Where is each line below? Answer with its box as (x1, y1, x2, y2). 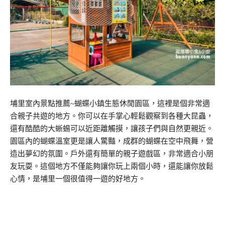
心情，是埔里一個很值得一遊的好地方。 (10, 174, 146, 183)
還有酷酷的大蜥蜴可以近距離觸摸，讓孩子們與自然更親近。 (10, 124, 213, 133)
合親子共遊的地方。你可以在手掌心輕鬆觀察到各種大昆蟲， (10, 111, 213, 120)
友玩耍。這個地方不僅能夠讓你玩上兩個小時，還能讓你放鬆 (10, 162, 213, 170)
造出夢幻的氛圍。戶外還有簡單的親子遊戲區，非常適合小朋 (10, 149, 213, 158)
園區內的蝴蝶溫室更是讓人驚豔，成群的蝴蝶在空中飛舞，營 (10, 137, 213, 145)
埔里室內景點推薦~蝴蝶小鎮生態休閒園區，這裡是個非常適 (10, 99, 210, 107)
